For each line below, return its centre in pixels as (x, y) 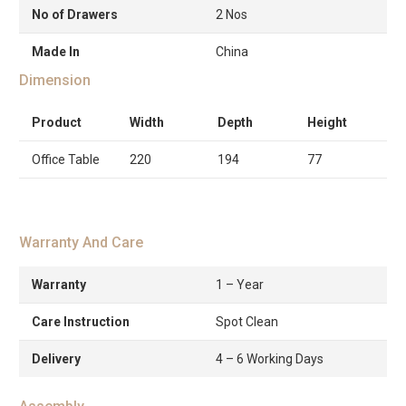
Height (327, 122)
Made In (56, 51)
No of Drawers (75, 14)
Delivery (56, 358)
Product (57, 122)
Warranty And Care (81, 242)
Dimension (55, 80)
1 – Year (240, 284)
